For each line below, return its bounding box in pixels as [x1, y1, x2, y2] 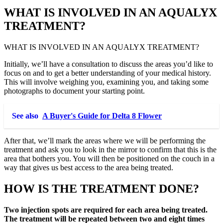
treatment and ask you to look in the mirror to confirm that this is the [4, 145, 217, 154]
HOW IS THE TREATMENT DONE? [4, 182, 199, 196]
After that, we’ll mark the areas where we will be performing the [4, 136, 206, 145]
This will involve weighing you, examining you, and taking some [4, 78, 209, 87]
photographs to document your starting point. [4, 87, 145, 96]
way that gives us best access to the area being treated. [4, 163, 173, 172]
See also [12, 111, 38, 120]
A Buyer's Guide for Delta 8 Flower [42, 111, 162, 120]
